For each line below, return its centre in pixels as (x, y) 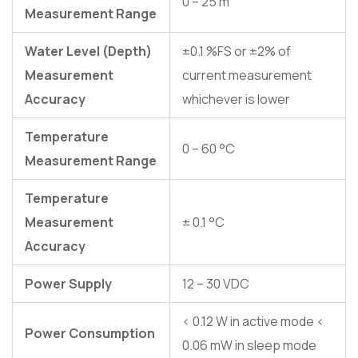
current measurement (247, 76)
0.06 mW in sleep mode (249, 346)
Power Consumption (90, 334)
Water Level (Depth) (88, 52)
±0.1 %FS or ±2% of (237, 52)
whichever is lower (236, 99)
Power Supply (68, 284)
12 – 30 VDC (216, 284)
